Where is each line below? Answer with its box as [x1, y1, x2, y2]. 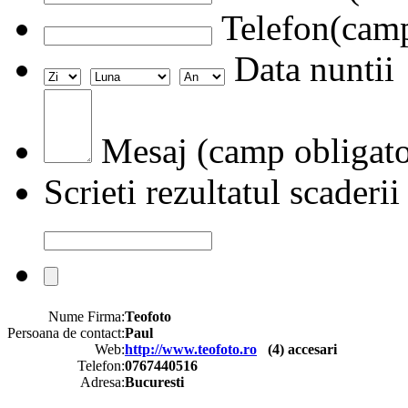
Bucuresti [125, 373, 184, 390]
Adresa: [80, 373, 125, 390]
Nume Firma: [48, 308, 125, 324]
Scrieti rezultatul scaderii [44, 171, 400, 211]
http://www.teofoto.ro [125, 341, 257, 357]
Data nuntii [225, 48, 394, 88]
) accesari [280, 341, 337, 357]
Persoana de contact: [7, 324, 125, 341]
